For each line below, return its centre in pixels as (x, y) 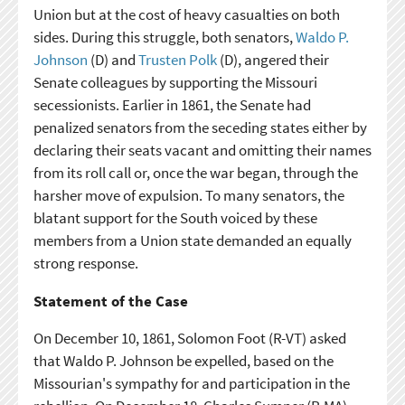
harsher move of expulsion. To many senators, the (188, 195)
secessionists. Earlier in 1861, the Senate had (172, 104)
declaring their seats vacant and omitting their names (202, 150)
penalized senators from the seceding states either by (200, 127)
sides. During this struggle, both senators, (164, 37)
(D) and (113, 59)
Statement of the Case (110, 301)
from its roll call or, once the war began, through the (195, 172)
